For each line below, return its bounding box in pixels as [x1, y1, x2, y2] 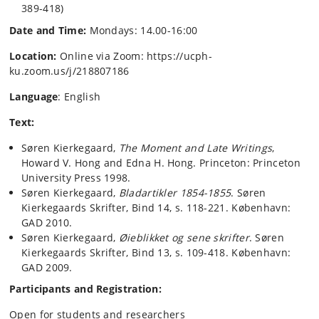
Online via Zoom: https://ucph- [60, 48, 213, 63]
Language [9, 89, 58, 103]
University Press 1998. [21, 170, 131, 184]
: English [58, 89, 101, 103]
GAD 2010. [21, 215, 73, 229]
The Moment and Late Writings [118, 140, 273, 155]
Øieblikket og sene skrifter [118, 230, 249, 244]
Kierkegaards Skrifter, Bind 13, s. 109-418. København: [21, 245, 291, 259]
